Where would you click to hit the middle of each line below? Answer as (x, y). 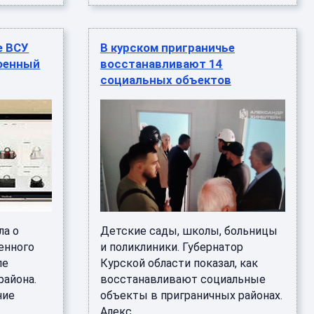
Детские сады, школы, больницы (189, 231)
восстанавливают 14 (161, 64)
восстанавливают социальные (183, 279)
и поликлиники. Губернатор (171, 247)
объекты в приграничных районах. (191, 295)
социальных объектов (165, 80)
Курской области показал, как (179, 263)
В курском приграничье (167, 48)
